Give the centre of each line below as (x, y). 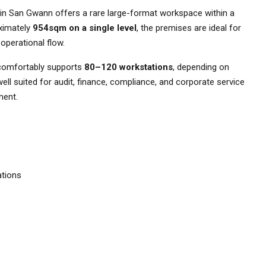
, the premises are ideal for (189, 28)
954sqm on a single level (85, 28)
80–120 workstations (129, 67)
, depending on (201, 67)
